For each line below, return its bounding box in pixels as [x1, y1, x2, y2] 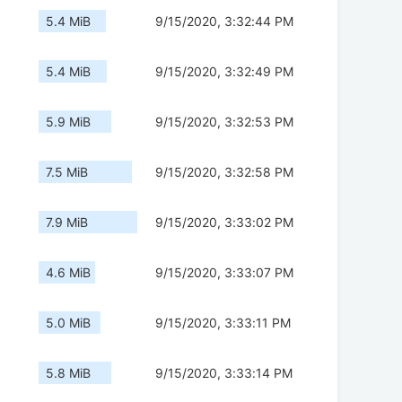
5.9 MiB [46, 114, 91, 130]
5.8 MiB [46, 365, 91, 381]
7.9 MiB [46, 214, 88, 231]
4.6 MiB [46, 265, 91, 281]
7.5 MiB [46, 164, 88, 180]
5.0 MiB [46, 315, 91, 331]
